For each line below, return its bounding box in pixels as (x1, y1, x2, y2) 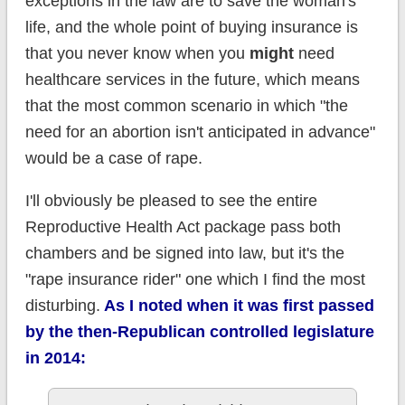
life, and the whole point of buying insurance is (24, 18, 358, 37)
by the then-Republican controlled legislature (24, 323, 374, 342)
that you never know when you (24, 44, 250, 63)
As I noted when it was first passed (99, 297, 374, 316)
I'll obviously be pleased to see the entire (24, 192, 317, 211)
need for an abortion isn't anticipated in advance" (24, 123, 375, 142)
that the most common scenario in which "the (24, 97, 348, 116)
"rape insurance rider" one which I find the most (24, 270, 365, 289)
